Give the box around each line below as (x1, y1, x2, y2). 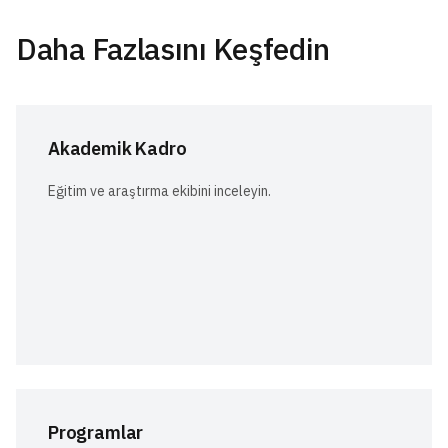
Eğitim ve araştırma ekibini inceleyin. (48, 181, 271, 200)
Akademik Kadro (48, 136, 187, 160)
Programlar (48, 420, 144, 444)
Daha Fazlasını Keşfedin (16, 28, 331, 68)
